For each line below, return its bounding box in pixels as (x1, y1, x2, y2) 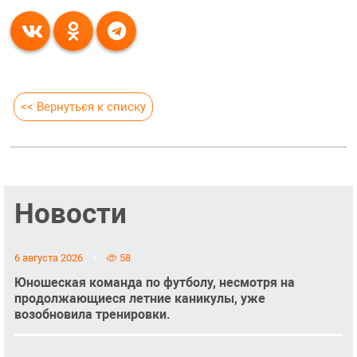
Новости (14, 197, 127, 231)
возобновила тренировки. (14, 306, 171, 322)
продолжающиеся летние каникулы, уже (14, 290, 265, 306)
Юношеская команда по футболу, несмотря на (14, 274, 295, 290)
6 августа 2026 (14, 251, 83, 264)
